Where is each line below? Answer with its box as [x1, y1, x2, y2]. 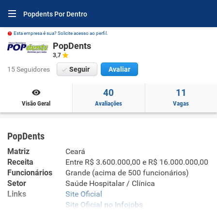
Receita [7, 157, 33, 167]
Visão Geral [22, 100, 51, 107]
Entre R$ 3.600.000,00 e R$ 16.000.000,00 [65, 157, 208, 167]
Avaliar [108, 65, 130, 73]
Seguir [69, 65, 90, 73]
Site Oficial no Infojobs [65, 200, 143, 209]
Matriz [7, 147, 30, 156]
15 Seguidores [7, 65, 50, 73]
